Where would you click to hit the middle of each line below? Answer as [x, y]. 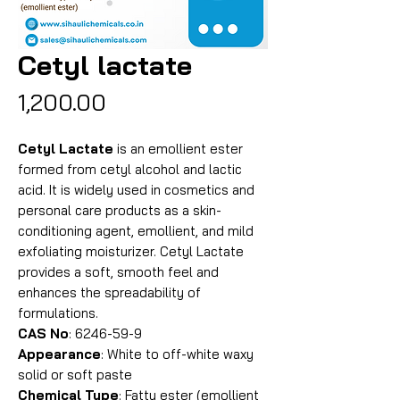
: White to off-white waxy [177, 354]
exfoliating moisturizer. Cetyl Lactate [131, 251]
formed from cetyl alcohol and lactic [130, 169]
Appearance [59, 354]
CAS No [43, 333]
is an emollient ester [178, 149]
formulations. [58, 313]
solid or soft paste [75, 375]
